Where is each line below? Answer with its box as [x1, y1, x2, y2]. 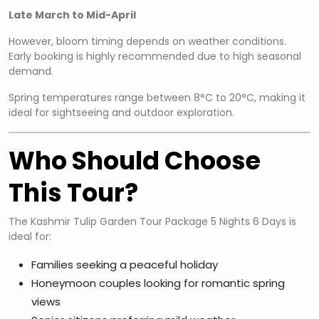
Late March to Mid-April [9, 8, 136, 23]
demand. [9, 64, 53, 79]
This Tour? [9, 175, 138, 211]
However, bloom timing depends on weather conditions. [9, 34, 286, 49]
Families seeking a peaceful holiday [31, 257, 218, 273]
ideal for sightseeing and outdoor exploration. [9, 105, 234, 120]
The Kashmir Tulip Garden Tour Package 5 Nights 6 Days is [9, 214, 296, 229]
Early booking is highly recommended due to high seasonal [9, 49, 301, 64]
